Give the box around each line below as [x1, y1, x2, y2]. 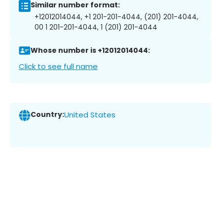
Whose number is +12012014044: [31, 45, 150, 56]
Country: [31, 110, 64, 120]
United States [64, 110, 115, 120]
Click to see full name [19, 61, 98, 72]
